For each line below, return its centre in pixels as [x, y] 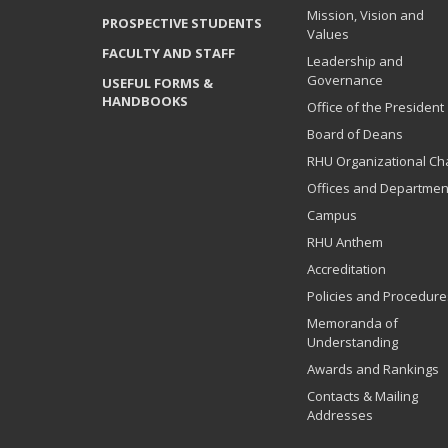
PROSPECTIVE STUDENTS [182, 23]
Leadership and [355, 61]
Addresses [340, 415]
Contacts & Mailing [362, 396]
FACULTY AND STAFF [168, 53]
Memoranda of [352, 323]
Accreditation [346, 269]
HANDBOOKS [145, 101]
